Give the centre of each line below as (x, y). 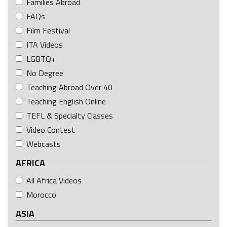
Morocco (41, 194)
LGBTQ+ (41, 59)
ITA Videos (45, 44)
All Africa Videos (54, 180)
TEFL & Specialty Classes (70, 115)
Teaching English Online (66, 101)
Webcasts (44, 144)
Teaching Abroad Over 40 (69, 87)
